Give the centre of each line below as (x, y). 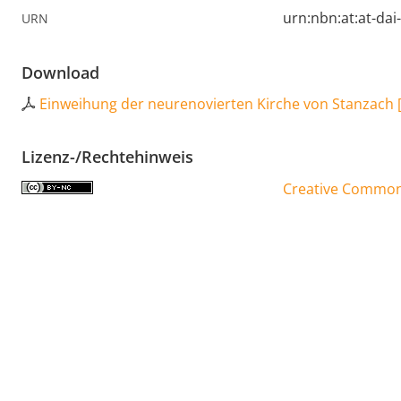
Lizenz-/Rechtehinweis (107, 157)
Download (60, 73)
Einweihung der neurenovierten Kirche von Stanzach (217, 104)
